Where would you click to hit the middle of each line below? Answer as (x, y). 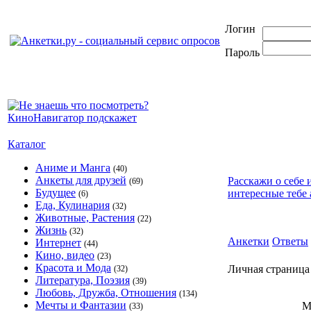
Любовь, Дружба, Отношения (106, 293)
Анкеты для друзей (81, 180)
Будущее (56, 193)
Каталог (27, 144)
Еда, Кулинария (73, 205)
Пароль (242, 52)
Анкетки (249, 241)
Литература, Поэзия (83, 280)
